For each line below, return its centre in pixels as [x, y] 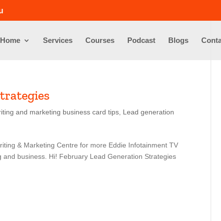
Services [58, 40]
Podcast [141, 40]
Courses [100, 40]
